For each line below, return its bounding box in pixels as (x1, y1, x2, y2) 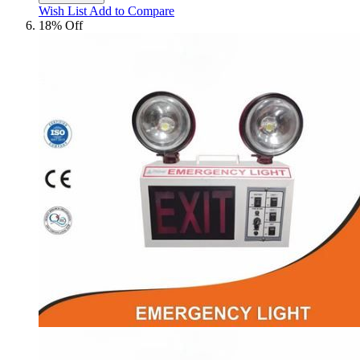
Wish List (39, 4, 87, 18)
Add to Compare (89, 4, 174, 18)
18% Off (39, 18, 83, 33)
